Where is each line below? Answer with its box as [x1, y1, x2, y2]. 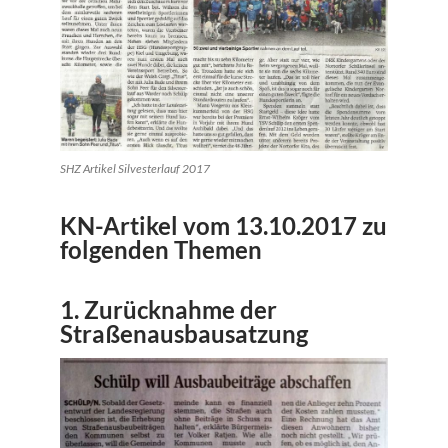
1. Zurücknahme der [60, 295, 277, 325]
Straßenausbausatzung [60, 319, 308, 349]
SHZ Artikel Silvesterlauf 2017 [60, 161, 210, 177]
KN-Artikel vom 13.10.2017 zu [60, 211, 387, 241]
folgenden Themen [60, 235, 262, 265]
